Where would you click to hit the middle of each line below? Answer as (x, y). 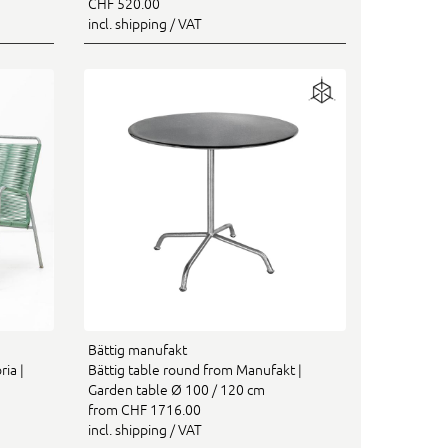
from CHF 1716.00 (144, 410)
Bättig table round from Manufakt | (194, 370)
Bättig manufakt (137, 350)
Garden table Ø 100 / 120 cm (176, 390)
